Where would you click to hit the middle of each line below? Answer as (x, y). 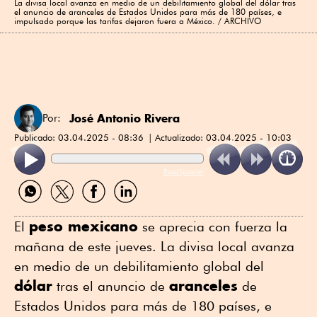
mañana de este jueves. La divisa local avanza (154, 247)
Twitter (60, 209)
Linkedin (129, 209)
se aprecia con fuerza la (213, 227)
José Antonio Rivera (125, 118)
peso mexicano (83, 226)
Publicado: (36, 137)
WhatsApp (39, 209)
